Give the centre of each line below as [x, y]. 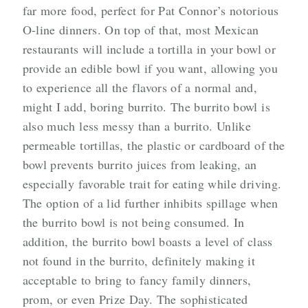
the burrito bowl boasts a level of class [173, 242]
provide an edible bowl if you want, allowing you [150, 68]
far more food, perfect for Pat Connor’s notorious [151, 11]
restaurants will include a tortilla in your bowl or [149, 49]
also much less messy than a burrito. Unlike [137, 126]
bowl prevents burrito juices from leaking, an [140, 165]
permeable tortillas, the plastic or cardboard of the [154, 145]
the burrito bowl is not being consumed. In [133, 222]
